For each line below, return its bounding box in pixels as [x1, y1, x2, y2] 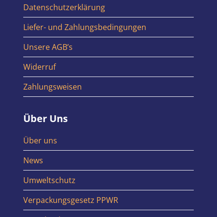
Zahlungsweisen [23, 81, 82, 92]
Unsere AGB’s [23, 42, 73, 52]
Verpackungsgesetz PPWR [23, 195, 118, 205]
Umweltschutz [23, 175, 76, 186]
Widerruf [23, 62, 56, 72]
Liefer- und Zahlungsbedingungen [23, 22, 146, 32]
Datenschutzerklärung [23, 2, 105, 13]
